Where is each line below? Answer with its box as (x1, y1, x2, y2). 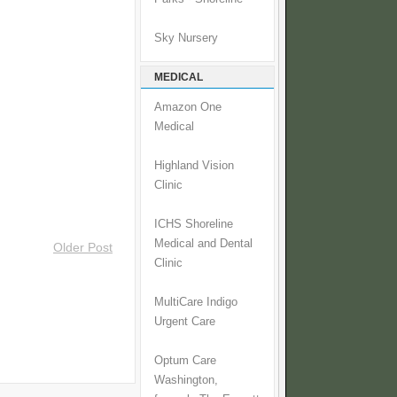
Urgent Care (154, 315, 215, 329)
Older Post (53, 241, 113, 254)
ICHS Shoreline (154, 218, 233, 231)
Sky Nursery (154, 32, 218, 45)
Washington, (154, 374, 218, 387)
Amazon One (154, 101, 222, 114)
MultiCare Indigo (154, 296, 237, 309)
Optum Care (154, 354, 216, 368)
